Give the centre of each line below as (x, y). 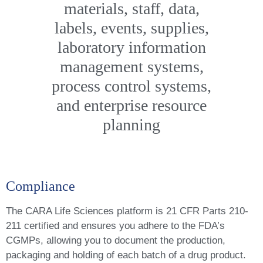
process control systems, (131, 86)
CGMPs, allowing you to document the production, (116, 240)
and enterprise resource (131, 105)
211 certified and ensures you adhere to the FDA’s (115, 226)
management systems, (131, 67)
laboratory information (131, 47)
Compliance (41, 186)
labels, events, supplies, (131, 28)
